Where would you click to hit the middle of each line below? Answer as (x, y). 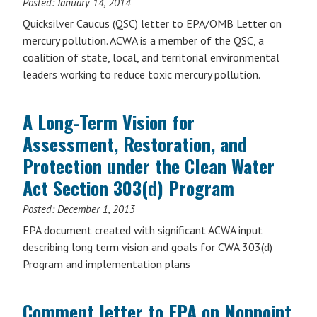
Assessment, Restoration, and (135, 144)
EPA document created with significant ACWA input (143, 230)
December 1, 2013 (96, 209)
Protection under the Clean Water (149, 166)
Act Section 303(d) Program (128, 188)
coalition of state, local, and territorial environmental (151, 57)
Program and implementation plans (106, 264)
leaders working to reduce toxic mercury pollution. (142, 74)
